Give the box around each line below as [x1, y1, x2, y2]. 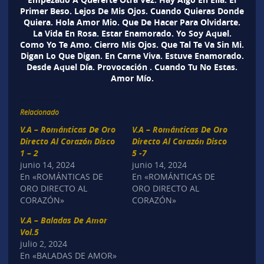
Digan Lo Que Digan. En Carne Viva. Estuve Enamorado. [20, 50, 244, 62]
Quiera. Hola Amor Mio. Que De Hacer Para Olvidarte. [24, 16, 240, 28]
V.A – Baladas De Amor [19, 214, 107, 226]
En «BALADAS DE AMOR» [19, 250, 117, 262]
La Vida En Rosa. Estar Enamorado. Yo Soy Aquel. [32, 28, 232, 39]
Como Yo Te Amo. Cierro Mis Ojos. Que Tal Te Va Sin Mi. [20, 39, 244, 51]
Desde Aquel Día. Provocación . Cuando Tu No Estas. [27, 61, 237, 73]
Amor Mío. [110, 72, 154, 84]
